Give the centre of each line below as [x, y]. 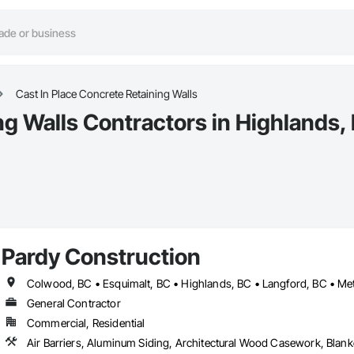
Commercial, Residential [86, 323]
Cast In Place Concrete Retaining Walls [107, 94]
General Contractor [73, 303]
